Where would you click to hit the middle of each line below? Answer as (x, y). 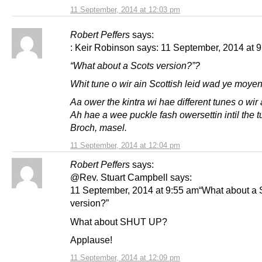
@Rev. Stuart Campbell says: (131, 177)
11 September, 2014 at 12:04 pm (125, 146)
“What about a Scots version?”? (135, 66)
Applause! (91, 239)
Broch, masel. (99, 128)
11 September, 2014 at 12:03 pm (125, 10)
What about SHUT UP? (119, 221)
